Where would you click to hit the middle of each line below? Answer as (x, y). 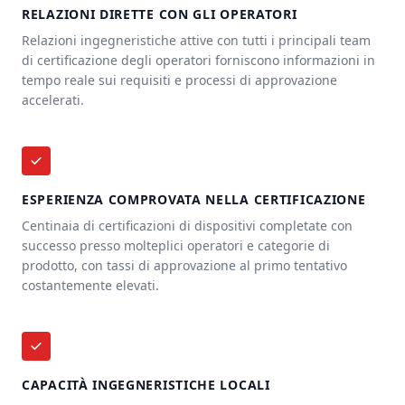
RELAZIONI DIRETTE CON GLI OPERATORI (160, 14)
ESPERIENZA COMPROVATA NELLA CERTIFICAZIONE (194, 199)
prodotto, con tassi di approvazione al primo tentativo (184, 265)
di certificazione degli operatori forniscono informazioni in (198, 60)
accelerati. (53, 100)
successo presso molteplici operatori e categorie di (176, 245)
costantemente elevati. (90, 285)
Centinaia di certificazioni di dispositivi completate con (187, 226)
